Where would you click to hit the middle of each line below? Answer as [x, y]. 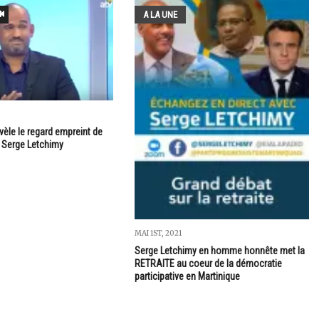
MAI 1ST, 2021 [158, 233]
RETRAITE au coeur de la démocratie [208, 263]
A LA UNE [160, 14]
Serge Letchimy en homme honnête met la [219, 250]
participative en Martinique [187, 276]
